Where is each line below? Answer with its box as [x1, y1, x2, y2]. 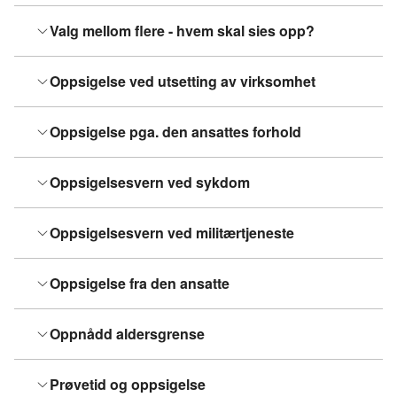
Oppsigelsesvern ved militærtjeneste [50, 222, 294, 243]
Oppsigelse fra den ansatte [50, 273, 230, 293]
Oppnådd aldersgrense [50, 323, 205, 344]
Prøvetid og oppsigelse [50, 374, 206, 394]
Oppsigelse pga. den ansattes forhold [50, 121, 301, 142]
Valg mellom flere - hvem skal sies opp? [50, 20, 315, 41]
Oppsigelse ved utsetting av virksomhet [50, 71, 315, 91]
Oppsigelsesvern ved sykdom [50, 172, 250, 192]
